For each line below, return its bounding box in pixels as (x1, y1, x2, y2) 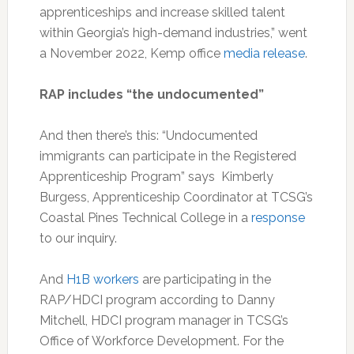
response (250, 209, 305, 225)
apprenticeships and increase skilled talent (39, 4, 285, 20)
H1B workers (66, 271, 139, 287)
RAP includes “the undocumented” (39, 86, 264, 102)
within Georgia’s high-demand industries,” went (39, 24, 307, 40)
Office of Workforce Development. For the (39, 333, 284, 348)
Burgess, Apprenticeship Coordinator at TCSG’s (39, 189, 313, 205)
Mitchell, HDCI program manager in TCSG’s (39, 312, 288, 328)
